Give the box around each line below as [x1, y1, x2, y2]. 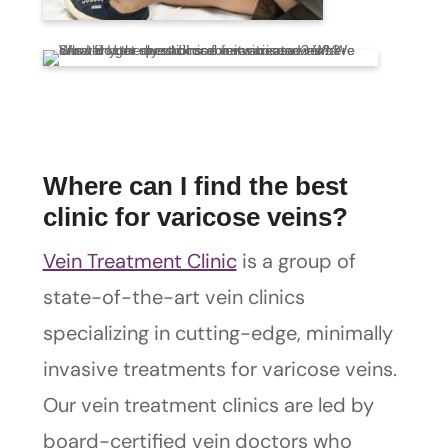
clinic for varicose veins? [42, 202, 348, 233]
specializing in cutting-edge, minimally [42, 320, 393, 347]
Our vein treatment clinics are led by [42, 392, 374, 419]
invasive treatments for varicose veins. [42, 356, 397, 383]
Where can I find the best [42, 171, 348, 202]
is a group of [236, 248, 356, 275]
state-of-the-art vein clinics [42, 284, 305, 311]
